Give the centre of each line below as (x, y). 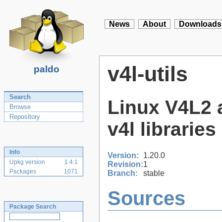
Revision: (125, 164)
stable (154, 173)
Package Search (33, 207)
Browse (20, 107)
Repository (25, 117)
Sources (146, 198)
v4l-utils (148, 74)
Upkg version (27, 162)
